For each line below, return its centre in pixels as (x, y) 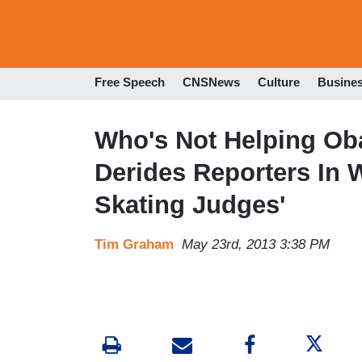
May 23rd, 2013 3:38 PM (256, 244)
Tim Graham (134, 244)
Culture (279, 82)
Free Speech (130, 82)
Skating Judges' (190, 204)
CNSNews (211, 82)
